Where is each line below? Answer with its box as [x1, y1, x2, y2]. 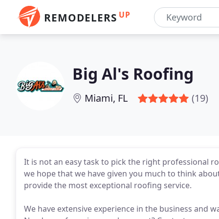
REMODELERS [44, 11, 117, 24]
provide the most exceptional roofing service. [24, 180, 192, 191]
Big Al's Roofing [72, 63, 194, 84]
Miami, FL [85, 91, 128, 105]
